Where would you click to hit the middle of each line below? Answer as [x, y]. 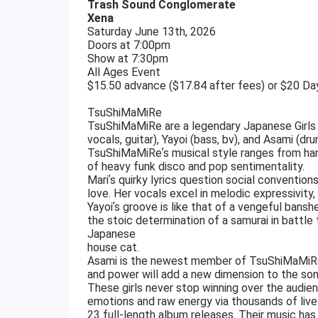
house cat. [113, 247]
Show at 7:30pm [128, 59]
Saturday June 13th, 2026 [152, 32]
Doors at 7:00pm [129, 45]
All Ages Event [124, 72]
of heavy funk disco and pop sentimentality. [196, 166]
